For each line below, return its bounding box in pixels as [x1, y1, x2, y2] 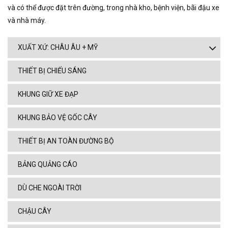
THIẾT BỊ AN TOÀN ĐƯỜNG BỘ [18, 137, 114, 146]
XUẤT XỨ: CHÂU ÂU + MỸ [18, 43, 98, 52]
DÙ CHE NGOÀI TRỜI [18, 184, 81, 192]
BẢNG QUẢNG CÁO [18, 160, 77, 169]
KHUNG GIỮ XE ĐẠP [18, 90, 78, 99]
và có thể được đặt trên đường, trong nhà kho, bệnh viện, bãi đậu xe [8, 4, 219, 12]
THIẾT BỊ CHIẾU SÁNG [18, 67, 87, 75]
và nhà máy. [8, 16, 46, 25]
